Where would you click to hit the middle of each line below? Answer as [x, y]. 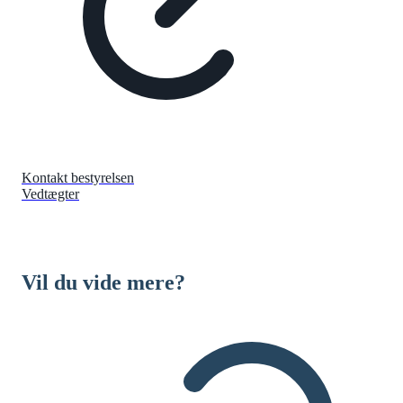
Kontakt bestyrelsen [78, 177]
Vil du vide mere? [103, 282]
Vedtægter [50, 193]
